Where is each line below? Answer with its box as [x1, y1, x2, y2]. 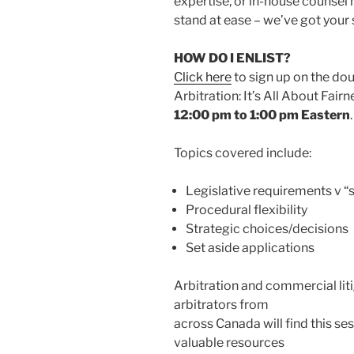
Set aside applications [186, 239, 314, 255]
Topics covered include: [174, 145, 314, 160]
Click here [174, 69, 232, 85]
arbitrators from [174, 296, 269, 312]
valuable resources [174, 334, 284, 350]
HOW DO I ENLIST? [174, 50, 291, 66]
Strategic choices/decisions [186, 220, 348, 236]
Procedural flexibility [186, 201, 307, 217]
